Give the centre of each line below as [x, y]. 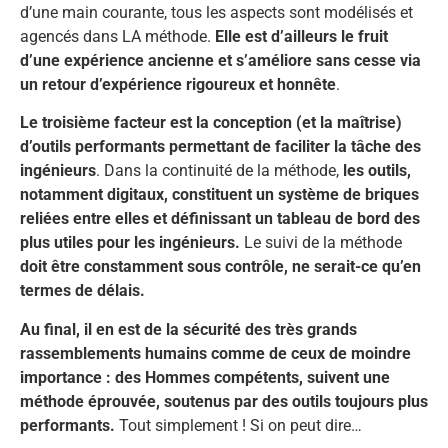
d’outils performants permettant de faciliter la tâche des [220, 147]
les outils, [377, 171]
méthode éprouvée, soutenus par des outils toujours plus [224, 401]
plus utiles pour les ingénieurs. [132, 243]
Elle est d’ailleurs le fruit [301, 36]
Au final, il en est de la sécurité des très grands [188, 329]
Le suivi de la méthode [323, 243]
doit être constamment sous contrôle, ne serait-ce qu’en [220, 267]
